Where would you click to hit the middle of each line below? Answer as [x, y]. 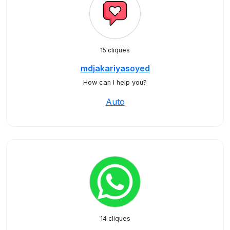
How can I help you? [115, 82]
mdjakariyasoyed [115, 68]
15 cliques [115, 50]
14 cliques [115, 218]
